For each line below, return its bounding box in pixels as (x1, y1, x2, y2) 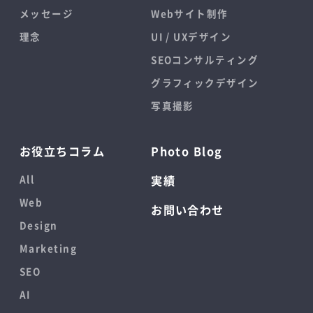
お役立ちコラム (20, 142, 105, 159)
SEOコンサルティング (151, 52, 259, 66)
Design (20, 217, 58, 232)
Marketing (20, 240, 77, 255)
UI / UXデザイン (151, 29, 231, 43)
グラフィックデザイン (151, 75, 259, 89)
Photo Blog (151, 142, 223, 159)
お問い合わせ (151, 201, 224, 218)
